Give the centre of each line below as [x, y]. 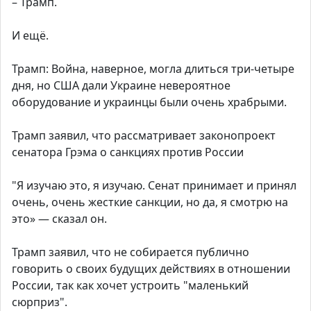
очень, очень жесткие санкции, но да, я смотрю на [150, 202]
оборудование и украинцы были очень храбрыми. [149, 102]
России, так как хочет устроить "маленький [130, 285]
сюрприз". [40, 302]
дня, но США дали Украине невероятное [121, 85]
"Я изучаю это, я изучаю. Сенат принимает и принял [154, 185]
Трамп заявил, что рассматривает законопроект [144, 135]
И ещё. [30, 35]
